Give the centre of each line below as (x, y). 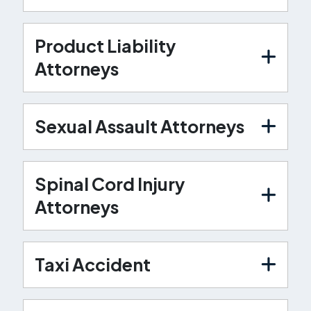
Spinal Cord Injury (109, 184)
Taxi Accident (92, 264)
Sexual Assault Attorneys (139, 126)
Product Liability (105, 45)
